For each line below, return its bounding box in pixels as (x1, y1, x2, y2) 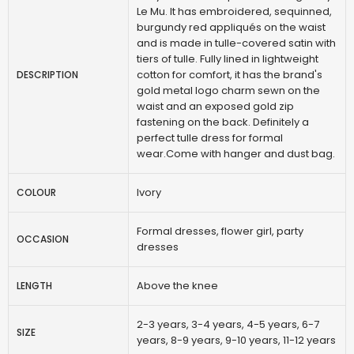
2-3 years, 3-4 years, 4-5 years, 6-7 (137, 316, 319, 332)
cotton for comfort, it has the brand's (137, 66, 322, 82)
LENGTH (17, 278, 52, 292)
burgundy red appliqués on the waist (137, 19, 326, 35)
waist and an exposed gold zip (137, 98, 294, 114)
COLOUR (17, 185, 56, 199)
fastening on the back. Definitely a (137, 114, 309, 130)
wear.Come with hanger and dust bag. (137, 145, 335, 161)
